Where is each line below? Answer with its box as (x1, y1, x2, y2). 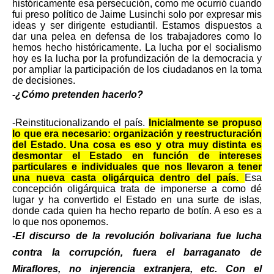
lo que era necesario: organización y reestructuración (12, 128, 262, 139)
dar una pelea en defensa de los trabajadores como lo (12, 31, 262, 42)
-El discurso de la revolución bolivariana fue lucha (12, 230, 262, 241)
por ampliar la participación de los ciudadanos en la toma (12, 64, 262, 75)
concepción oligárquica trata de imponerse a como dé (12, 183, 262, 194)
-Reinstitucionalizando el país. (12, 117, 149, 128)
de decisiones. (12, 75, 75, 86)
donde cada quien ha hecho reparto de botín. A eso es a (12, 205, 262, 216)
